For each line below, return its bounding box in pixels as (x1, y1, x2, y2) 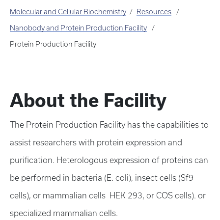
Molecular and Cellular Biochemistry (10, 8, 126, 16)
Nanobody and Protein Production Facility (10, 24, 147, 32)
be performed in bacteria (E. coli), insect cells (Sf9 (10, 173, 193, 182)
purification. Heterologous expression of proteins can (10, 156, 208, 165)
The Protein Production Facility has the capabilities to (10, 120, 209, 129)
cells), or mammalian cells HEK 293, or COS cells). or (10, 191, 206, 200)
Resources (137, 8, 172, 16)
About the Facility (10, 90, 166, 110)
